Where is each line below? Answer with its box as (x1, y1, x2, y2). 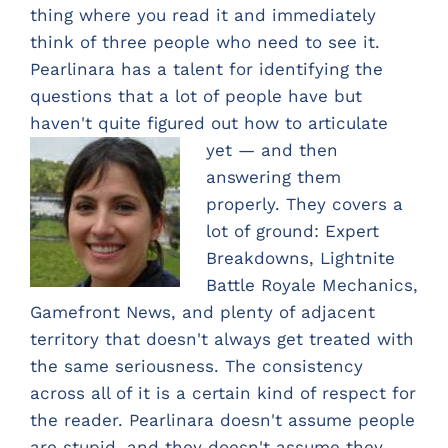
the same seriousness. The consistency (30, 355, 363, 376)
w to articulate (265, 112, 388, 133)
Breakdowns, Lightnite (205, 247, 395, 268)
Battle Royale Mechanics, (205, 274, 418, 295)
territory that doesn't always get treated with (30, 328, 414, 349)
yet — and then (205, 139, 338, 160)
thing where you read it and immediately (30, 4, 376, 25)
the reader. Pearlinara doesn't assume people (30, 409, 415, 430)
